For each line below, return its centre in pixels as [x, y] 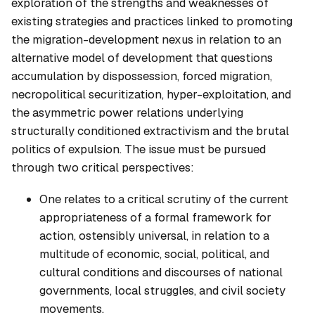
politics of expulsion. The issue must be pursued [139, 149]
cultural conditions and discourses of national [161, 272]
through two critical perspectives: [103, 168]
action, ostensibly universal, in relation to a [154, 235]
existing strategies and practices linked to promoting [152, 21]
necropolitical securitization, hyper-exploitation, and [151, 95]
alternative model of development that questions [142, 58]
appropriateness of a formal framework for [155, 217]
